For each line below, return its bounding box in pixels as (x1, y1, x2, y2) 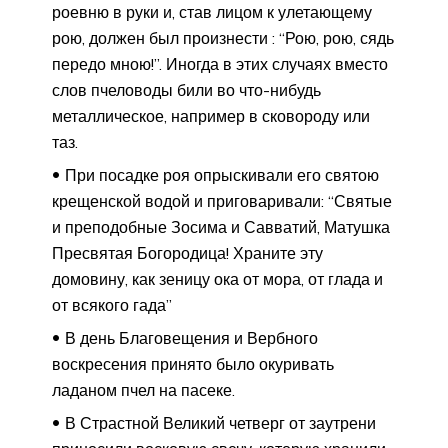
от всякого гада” (52, 294, 172, 315)
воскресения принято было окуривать (52, 353, 334, 374)
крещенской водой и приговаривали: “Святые (52, 190, 392, 211)
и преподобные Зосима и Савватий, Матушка (52, 216, 390, 237)
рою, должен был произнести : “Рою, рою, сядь (52, 27, 394, 48)
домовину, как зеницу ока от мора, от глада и (52, 268, 383, 289)
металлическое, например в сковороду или (52, 105, 370, 126)
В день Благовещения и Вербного (65, 327, 318, 348)
